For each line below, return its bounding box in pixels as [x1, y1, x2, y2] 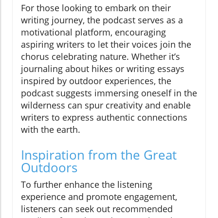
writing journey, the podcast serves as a [21, 14, 183, 26]
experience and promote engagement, [21, 190, 177, 202]
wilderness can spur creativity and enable [21, 99, 191, 111]
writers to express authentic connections [21, 111, 187, 123]
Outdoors [21, 158, 77, 176]
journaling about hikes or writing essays [21, 62, 184, 74]
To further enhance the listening [21, 178, 152, 190]
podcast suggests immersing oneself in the [21, 87, 197, 99]
